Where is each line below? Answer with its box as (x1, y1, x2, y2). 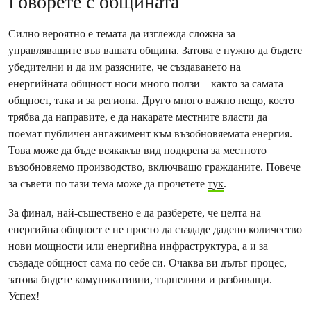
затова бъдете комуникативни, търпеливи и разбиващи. (8, 273, 272, 286)
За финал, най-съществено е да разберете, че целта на (8, 206, 261, 219)
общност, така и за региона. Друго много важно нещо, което (8, 94, 294, 107)
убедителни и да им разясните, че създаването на (8, 60, 241, 74)
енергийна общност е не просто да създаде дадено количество (8, 223, 302, 236)
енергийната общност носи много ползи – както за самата (8, 77, 283, 90)
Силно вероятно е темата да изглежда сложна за (8, 27, 235, 40)
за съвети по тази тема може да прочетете (8, 177, 208, 190)
